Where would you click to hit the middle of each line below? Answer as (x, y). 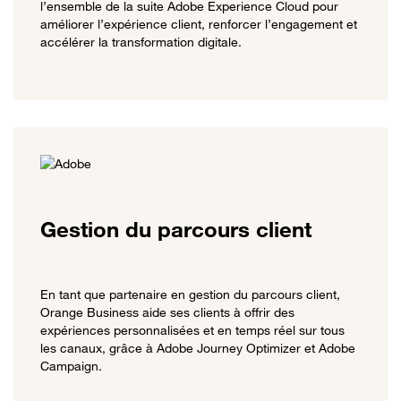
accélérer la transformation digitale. (141, 41)
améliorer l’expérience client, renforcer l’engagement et (199, 23)
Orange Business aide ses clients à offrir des (167, 312)
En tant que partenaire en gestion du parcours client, (190, 294)
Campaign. (71, 366)
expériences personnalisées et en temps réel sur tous (192, 330)
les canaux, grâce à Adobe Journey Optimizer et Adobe (198, 348)
